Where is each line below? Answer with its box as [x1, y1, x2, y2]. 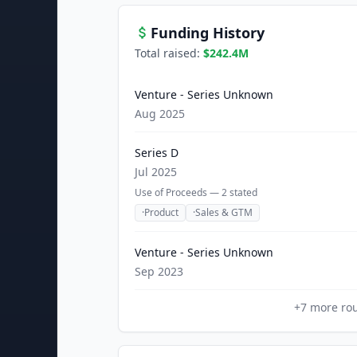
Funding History [151, 23, 265, 42]
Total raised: [135, 45, 203, 61]
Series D [135, 145, 178, 160]
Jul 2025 [135, 164, 177, 179]
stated [227, 186, 257, 199]
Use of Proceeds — [135, 186, 222, 199]
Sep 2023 [135, 264, 183, 279]
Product [144, 206, 178, 219]
